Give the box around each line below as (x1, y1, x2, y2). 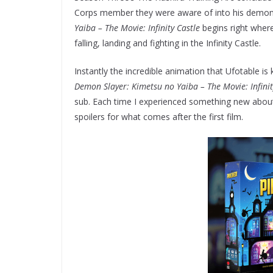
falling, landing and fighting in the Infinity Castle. (74, 37, 261, 49)
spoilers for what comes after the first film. (74, 111, 246, 123)
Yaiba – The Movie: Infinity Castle (74, 22, 200, 34)
